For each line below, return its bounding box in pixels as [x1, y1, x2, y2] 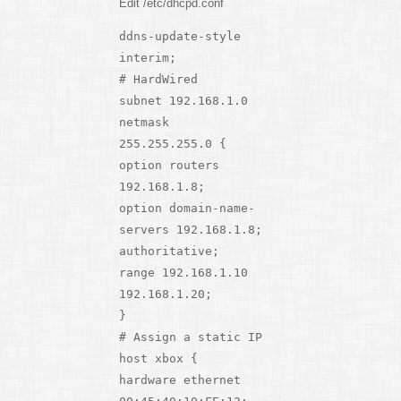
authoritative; [118, 244, 219, 259]
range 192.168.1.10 [118, 266, 248, 280]
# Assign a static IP [118, 330, 262, 345]
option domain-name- [118, 201, 255, 216]
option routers [118, 158, 219, 173]
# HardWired [118, 73, 198, 87]
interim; [118, 51, 176, 65]
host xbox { [118, 352, 198, 366]
